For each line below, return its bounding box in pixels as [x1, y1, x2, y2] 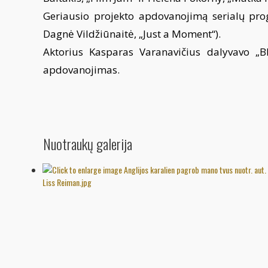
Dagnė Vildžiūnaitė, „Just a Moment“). [43, 27, 223, 41]
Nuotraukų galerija [43, 133, 132, 154]
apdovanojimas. [43, 63, 122, 77]
